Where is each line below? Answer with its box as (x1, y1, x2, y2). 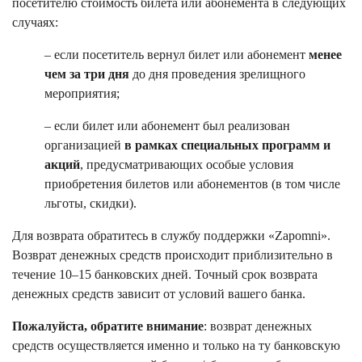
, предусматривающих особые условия (80, 158, 293, 172)
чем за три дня (44, 67, 129, 82)
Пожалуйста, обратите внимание (12, 319, 204, 334)
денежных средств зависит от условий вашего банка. (12, 287, 305, 301)
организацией (44, 138, 121, 153)
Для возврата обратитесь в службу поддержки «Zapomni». (12, 229, 330, 243)
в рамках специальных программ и (121, 138, 330, 153)
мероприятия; (44, 86, 120, 101)
